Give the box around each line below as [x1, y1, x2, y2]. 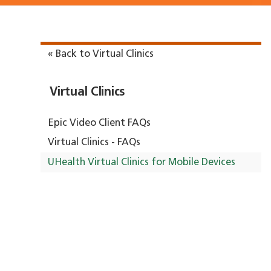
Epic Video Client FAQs [48, 118, 151, 128]
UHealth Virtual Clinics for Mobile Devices [48, 157, 236, 168]
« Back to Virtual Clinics [48, 50, 154, 60]
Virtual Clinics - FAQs [48, 138, 141, 148]
